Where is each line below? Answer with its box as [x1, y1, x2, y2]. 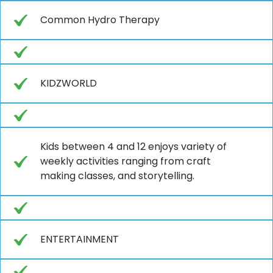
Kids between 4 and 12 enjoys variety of [40, 139, 227, 154]
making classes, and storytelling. [40, 168, 194, 183]
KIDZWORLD [40, 76, 97, 90]
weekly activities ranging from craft [40, 154, 211, 168]
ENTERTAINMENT [40, 232, 119, 246]
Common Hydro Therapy [40, 12, 160, 27]
